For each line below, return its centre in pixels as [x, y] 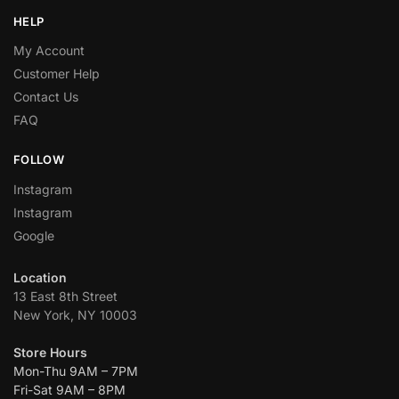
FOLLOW [39, 160]
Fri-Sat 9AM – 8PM [69, 389]
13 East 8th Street [65, 296]
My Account [49, 51]
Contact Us [46, 97]
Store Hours [50, 352]
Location [40, 277]
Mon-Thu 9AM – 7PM [76, 370]
